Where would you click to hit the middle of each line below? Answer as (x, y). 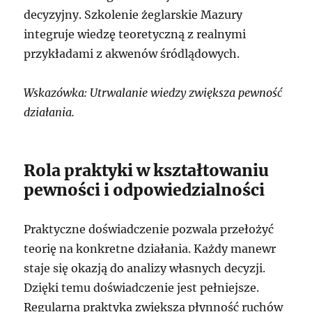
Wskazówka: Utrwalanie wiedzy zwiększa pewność (153, 93)
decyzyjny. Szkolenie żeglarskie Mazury (133, 15)
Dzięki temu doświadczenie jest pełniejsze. (142, 288)
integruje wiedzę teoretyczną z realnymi (135, 34)
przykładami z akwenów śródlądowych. (132, 54)
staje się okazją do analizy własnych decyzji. (145, 268)
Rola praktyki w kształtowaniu (147, 171)
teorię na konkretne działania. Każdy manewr (150, 249)
